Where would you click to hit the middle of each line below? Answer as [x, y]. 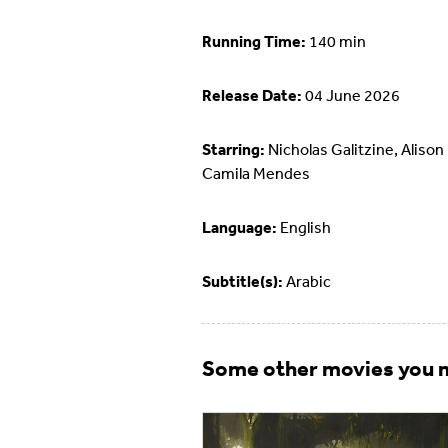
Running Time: [254, 41]
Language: [239, 227]
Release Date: [252, 95]
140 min [336, 41]
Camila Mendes [256, 173]
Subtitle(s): [242, 281]
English [304, 227]
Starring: [233, 149]
